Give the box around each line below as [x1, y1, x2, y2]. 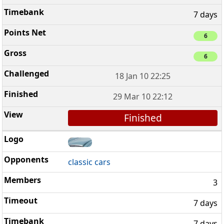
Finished [123, 111, 162, 125]
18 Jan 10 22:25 [115, 70, 171, 82]
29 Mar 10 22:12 [113, 91, 173, 102]
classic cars [68, 156, 111, 167]
